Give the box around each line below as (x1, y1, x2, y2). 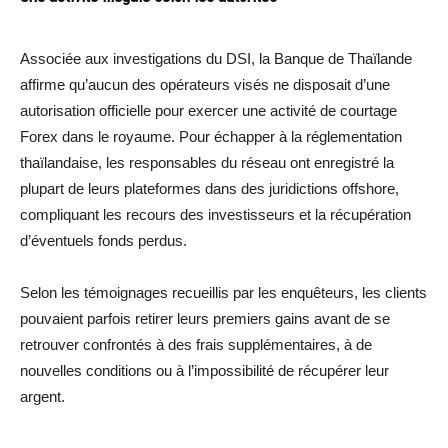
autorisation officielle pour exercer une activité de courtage (20, 101, 397, 119)
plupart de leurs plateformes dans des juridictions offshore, (20, 179, 399, 197)
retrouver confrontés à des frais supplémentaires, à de (20, 335, 372, 353)
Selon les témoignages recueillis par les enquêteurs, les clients (20, 283, 427, 301)
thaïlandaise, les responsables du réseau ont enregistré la (20, 153, 394, 171)
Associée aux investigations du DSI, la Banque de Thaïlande (20, 49, 412, 67)
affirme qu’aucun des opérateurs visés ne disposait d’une (20, 75, 390, 93)
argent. (20, 387, 65, 405)
